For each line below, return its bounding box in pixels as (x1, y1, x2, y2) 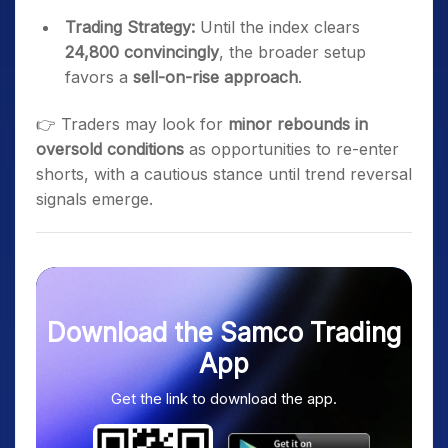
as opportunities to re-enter (184, 139, 399, 159)
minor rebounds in (228, 114, 368, 134)
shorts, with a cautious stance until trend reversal (36, 164, 412, 184)
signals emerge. (36, 189, 153, 209)
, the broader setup (219, 42, 366, 62)
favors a (65, 67, 133, 87)
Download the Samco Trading (47, 317, 401, 348)
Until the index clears (195, 17, 360, 37)
